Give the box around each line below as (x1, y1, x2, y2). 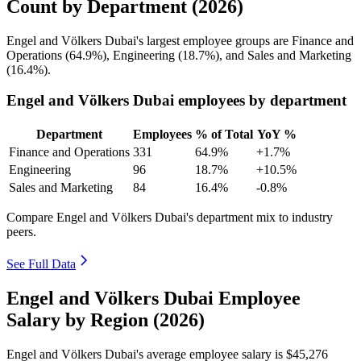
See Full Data (6, 257, 76, 272)
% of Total (195, 127, 253, 142)
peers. (6, 225, 36, 239)
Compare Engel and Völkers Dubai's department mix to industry (6, 210, 333, 225)
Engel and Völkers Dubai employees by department (6, 92, 346, 110)
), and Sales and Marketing (215, 48, 351, 62)
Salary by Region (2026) (6, 309, 205, 330)
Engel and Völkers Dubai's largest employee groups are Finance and (6, 33, 354, 48)
